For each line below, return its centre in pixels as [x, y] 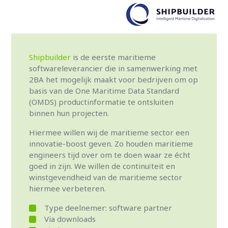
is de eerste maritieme [113, 57]
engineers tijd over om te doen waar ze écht [110, 155]
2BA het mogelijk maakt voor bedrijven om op [114, 79]
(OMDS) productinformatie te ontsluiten [102, 102]
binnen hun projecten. [69, 113]
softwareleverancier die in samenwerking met [113, 68]
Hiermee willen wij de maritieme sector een [109, 132]
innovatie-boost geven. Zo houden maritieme [111, 144]
